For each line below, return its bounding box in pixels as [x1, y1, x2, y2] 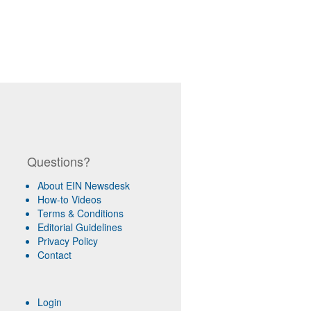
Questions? [26, 152, 90, 171]
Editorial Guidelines [37, 220, 122, 235]
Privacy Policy [37, 234, 98, 249]
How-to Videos [37, 192, 101, 207]
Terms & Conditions [37, 206, 124, 221]
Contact [37, 248, 72, 262]
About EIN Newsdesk [37, 178, 130, 193]
